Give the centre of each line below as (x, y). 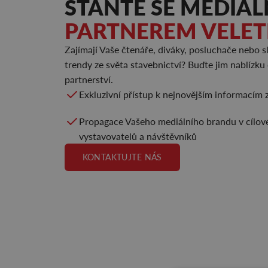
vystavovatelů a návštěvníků (138, 136)
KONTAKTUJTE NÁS (122, 157)
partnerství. (89, 80)
